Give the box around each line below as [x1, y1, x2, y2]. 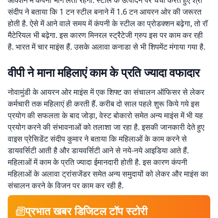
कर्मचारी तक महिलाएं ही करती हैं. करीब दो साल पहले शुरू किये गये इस [8, 98, 200, 109]
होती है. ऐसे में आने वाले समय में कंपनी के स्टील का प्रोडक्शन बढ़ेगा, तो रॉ [8, 18, 208, 29]
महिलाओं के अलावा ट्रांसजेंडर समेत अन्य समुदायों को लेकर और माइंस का [8, 168, 208, 179]
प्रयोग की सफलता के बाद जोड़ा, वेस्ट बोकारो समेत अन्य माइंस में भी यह [8, 110, 203, 121]
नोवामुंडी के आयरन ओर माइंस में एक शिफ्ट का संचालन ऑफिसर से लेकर [8, 87, 204, 97]
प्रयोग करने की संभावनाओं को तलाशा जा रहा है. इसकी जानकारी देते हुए [8, 122, 204, 132]
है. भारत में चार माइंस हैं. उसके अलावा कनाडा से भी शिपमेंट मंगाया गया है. [8, 41, 205, 52]
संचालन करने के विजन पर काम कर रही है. [8, 180, 124, 191]
